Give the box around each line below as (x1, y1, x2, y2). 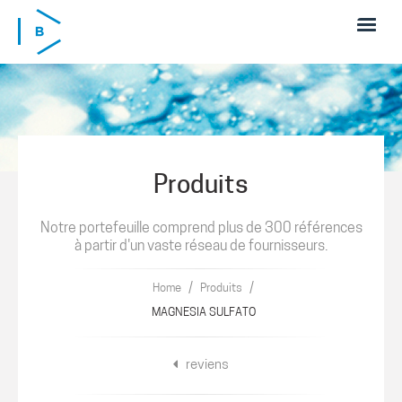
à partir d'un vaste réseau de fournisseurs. (74, 240, 328, 254)
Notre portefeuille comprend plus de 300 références (39, 222, 363, 236)
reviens (183, 359, 229, 372)
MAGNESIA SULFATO (151, 307, 256, 319)
